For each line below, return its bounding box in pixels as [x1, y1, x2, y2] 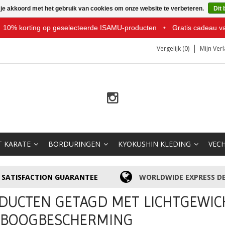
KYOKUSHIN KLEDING [118, 139, 191, 149]
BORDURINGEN [48, 139, 100, 149]
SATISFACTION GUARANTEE [2, 172, 98, 182]
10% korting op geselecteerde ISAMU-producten [1, 24, 159, 32]
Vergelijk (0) [157, 44, 189, 53]
